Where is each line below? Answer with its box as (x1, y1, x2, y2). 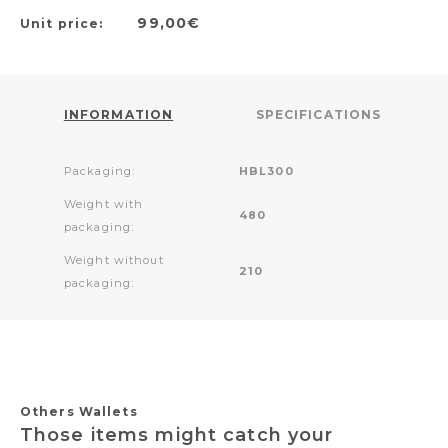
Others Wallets (20, 403, 138, 419)
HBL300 (239, 163, 294, 178)
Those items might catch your (20, 423, 334, 446)
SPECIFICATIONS (255, 106, 382, 122)
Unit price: (20, 15, 108, 31)
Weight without (64, 252, 164, 267)
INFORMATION (63, 106, 174, 122)
